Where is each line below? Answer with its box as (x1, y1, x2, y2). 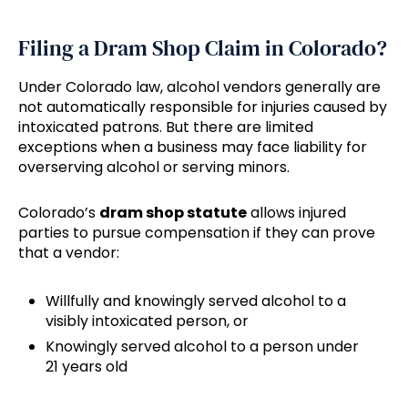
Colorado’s (18, 202, 99, 224)
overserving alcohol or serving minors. (18, 157, 290, 178)
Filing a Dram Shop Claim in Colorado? (18, 33, 387, 64)
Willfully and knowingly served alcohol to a (46, 291, 346, 312)
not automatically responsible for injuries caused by (18, 97, 387, 118)
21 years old (46, 356, 127, 378)
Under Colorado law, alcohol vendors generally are (18, 76, 381, 98)
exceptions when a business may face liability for (18, 137, 367, 158)
